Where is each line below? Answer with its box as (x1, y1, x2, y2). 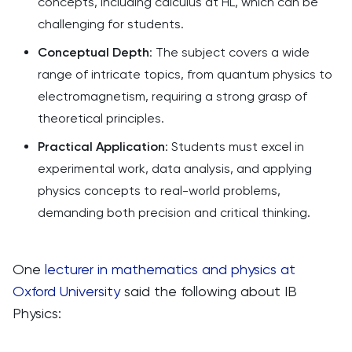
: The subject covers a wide (149, 45, 310, 60)
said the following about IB (120, 283, 297, 299)
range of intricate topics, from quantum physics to (38, 67, 332, 82)
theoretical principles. (38, 111, 164, 126)
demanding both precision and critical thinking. (38, 205, 310, 220)
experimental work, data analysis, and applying (38, 161, 312, 176)
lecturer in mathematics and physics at (45, 261, 295, 277)
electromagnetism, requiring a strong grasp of (38, 89, 307, 104)
